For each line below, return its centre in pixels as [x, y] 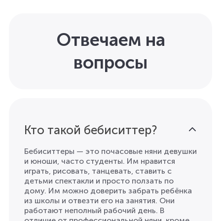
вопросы [110, 62]
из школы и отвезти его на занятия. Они [99, 200]
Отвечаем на [110, 39]
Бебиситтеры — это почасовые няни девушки [110, 151]
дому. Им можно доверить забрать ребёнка [108, 190]
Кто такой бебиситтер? [91, 130]
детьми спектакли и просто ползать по [99, 181]
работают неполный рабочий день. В [94, 210]
